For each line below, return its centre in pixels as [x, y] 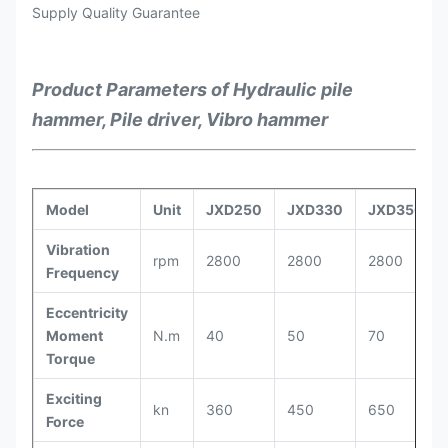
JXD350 [396, 209]
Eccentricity [87, 312]
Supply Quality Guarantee [116, 12]
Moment [74, 335]
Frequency [82, 272]
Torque [70, 358]
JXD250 [234, 209]
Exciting [74, 398]
